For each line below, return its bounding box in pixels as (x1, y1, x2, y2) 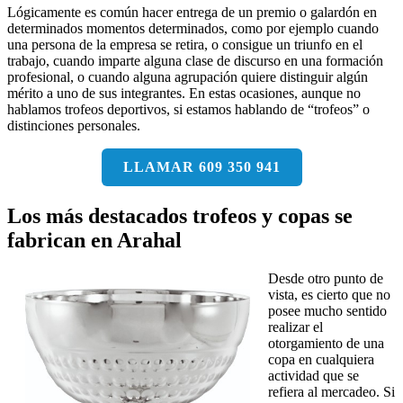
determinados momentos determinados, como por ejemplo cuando (7, 20, 379, 36)
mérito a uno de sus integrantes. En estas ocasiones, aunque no (7, 85, 361, 101)
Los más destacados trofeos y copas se (7, 203, 353, 228)
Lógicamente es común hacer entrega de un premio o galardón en (7, 4, 377, 20)
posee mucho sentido (268, 302, 387, 318)
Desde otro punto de (268, 270, 383, 286)
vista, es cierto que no (268, 286, 390, 302)
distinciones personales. (7, 117, 140, 133)
